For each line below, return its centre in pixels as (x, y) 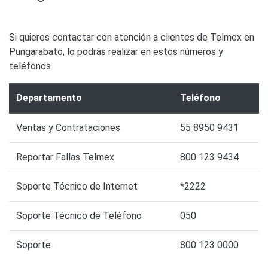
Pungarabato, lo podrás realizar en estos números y (116, 52)
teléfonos (30, 66)
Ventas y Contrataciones (68, 128)
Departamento (49, 98)
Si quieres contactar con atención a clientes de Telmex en (132, 38)
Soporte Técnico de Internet (77, 187)
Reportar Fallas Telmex (65, 157)
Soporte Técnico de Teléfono (79, 216)
